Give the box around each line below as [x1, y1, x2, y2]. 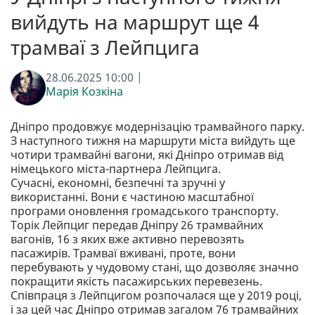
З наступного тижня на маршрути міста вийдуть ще [11, 132, 295, 148]
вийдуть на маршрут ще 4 [11, 8, 259, 35]
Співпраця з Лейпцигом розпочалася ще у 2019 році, [11, 287, 302, 303]
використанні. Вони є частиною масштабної [11, 188, 254, 205]
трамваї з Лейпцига [11, 33, 200, 60]
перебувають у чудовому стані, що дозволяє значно [11, 259, 299, 275]
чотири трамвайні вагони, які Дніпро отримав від [11, 146, 283, 162]
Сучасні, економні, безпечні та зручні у [11, 174, 225, 191]
